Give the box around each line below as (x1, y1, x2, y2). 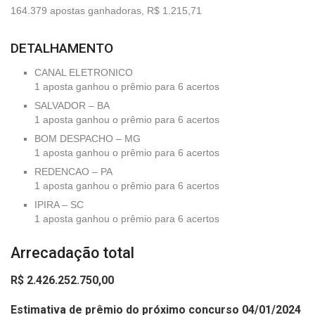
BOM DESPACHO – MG (34, 133, 141, 145)
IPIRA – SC (34, 199, 84, 211)
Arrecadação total (11, 244, 134, 262)
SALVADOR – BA (34, 100, 110, 112)
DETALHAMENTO (11, 40, 113, 57)
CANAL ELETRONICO (34, 67, 134, 79)
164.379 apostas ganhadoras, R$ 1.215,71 (11, 5, 202, 17)
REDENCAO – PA (34, 166, 113, 178)
